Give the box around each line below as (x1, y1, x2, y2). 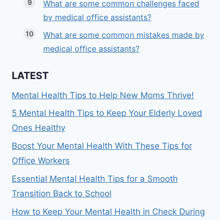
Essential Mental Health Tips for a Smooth (12, 174, 178, 184)
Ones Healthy (12, 123, 65, 133)
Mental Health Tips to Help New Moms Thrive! (12, 90, 194, 100)
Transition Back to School (12, 189, 111, 198)
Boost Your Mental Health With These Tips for (12, 141, 192, 151)
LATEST (12, 69, 49, 82)
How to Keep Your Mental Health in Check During (12, 206, 205, 217)
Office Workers (12, 156, 70, 166)
